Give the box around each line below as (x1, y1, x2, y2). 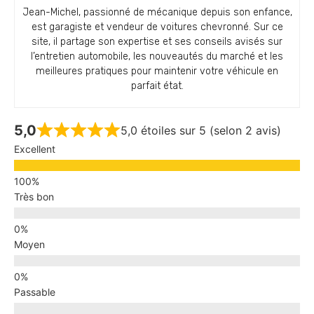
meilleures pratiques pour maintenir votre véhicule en (36, 64, 278, 77)
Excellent (14, 142, 55, 155)
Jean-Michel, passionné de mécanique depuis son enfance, (22, 6, 292, 18)
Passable (14, 285, 55, 298)
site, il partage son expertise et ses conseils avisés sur (32, 35, 282, 48)
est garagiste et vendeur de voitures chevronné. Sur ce (31, 20, 283, 33)
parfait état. (130, 79, 184, 92)
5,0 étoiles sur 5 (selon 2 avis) (121, 123, 281, 137)
